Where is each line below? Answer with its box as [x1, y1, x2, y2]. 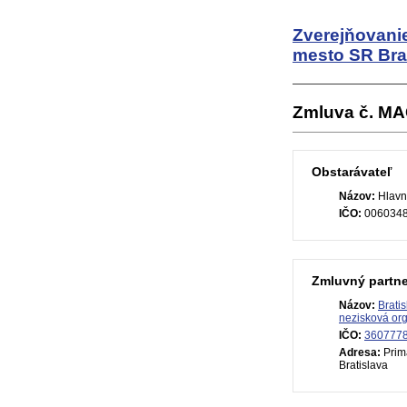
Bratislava [339, 359, 388, 372]
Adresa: [339, 346, 381, 359]
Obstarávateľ [312, 164, 392, 179]
